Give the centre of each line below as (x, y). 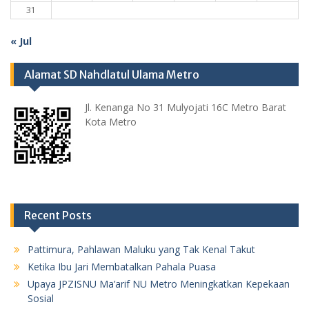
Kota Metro (111, 122)
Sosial (41, 299)
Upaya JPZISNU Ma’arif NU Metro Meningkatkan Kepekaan (159, 284)
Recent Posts (58, 216)
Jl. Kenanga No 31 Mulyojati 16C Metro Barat (186, 108)
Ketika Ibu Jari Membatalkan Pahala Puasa (122, 267)
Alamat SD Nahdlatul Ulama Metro (112, 75)
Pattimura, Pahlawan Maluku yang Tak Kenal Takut (141, 250)
